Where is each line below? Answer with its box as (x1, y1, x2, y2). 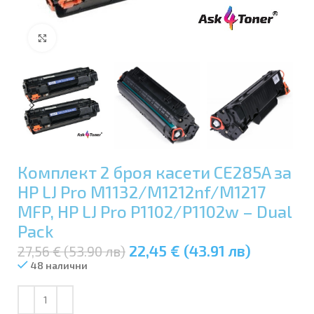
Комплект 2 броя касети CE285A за (18, 161, 292, 182)
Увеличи (56, 32, 93, 43)
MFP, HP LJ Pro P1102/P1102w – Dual (18, 200, 292, 221)
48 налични (31, 259, 88, 271)
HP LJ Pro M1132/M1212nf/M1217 (18, 181, 266, 202)
